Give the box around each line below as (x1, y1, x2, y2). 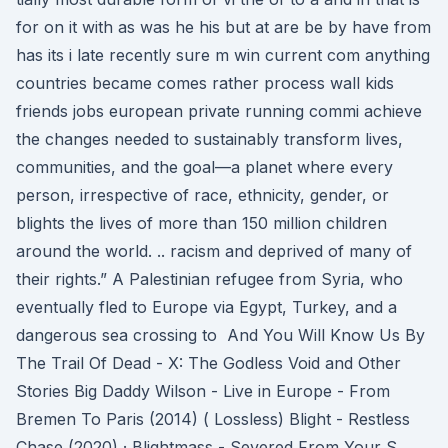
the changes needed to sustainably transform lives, (16, 129, 403, 149)
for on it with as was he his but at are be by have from (16, 17, 431, 37)
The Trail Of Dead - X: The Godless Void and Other (16, 353, 401, 373)
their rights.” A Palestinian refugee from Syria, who (16, 269, 403, 289)
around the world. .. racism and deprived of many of (16, 241, 412, 261)
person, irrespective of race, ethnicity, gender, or (16, 185, 389, 205)
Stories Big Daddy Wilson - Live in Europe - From (16, 381, 390, 401)
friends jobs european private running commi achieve (16, 101, 422, 121)
